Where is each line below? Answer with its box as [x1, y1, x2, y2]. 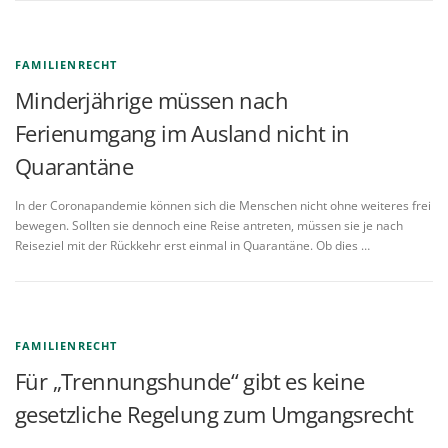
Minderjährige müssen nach [15, 85, 288, 116]
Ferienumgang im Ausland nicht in [15, 118, 350, 149]
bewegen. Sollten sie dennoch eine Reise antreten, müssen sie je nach [15, 217, 403, 235]
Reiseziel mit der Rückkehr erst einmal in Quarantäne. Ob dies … [15, 237, 370, 255]
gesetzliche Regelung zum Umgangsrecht [15, 399, 414, 430]
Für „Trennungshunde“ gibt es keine [15, 366, 365, 397]
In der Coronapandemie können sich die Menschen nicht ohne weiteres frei [15, 197, 431, 215]
